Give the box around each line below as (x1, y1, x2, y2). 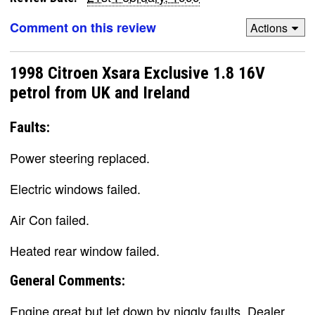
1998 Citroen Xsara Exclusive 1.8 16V (10, 63, 265, 84)
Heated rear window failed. (10, 240, 160, 259)
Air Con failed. (10, 210, 89, 229)
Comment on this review (10, 18, 156, 37)
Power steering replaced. (10, 148, 150, 167)
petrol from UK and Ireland (10, 83, 190, 103)
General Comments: (10, 271, 125, 289)
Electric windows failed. (10, 179, 141, 198)
